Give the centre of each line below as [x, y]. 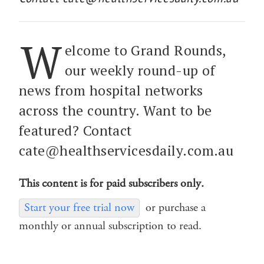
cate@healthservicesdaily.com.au [126, 150]
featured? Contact [75, 130]
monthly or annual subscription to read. [110, 226]
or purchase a [176, 207]
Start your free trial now [79, 207]
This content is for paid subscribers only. [111, 183]
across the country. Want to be [115, 110]
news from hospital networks [111, 90]
